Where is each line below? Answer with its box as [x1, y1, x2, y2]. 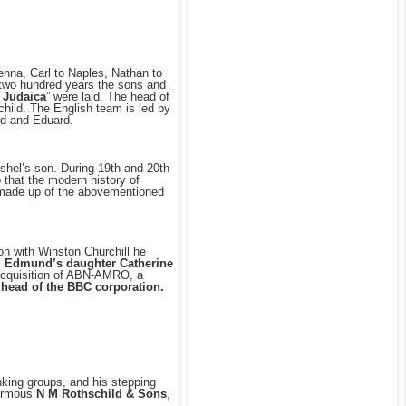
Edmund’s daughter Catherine [5, 256, 173, 270]
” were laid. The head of [46, 90, 169, 104]
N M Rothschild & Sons [36, 387, 167, 401]
